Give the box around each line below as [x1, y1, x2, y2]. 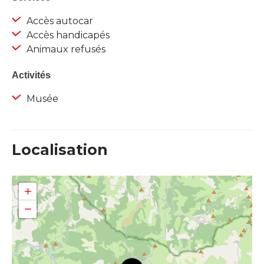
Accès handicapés [24, 29, 110, 41]
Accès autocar [24, 15, 93, 27]
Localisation [12, 141, 108, 159]
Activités [12, 70, 51, 81]
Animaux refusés [24, 44, 105, 55]
